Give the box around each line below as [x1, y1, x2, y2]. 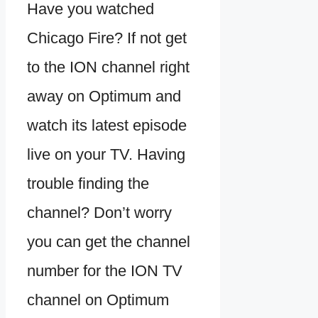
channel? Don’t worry [27, 204, 172, 222]
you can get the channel [27, 233, 190, 251]
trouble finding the [27, 175, 149, 193]
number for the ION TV [27, 262, 182, 280]
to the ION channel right [27, 58, 190, 77]
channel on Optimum [27, 291, 169, 309]
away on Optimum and [27, 87, 181, 106]
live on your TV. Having [27, 146, 185, 164]
